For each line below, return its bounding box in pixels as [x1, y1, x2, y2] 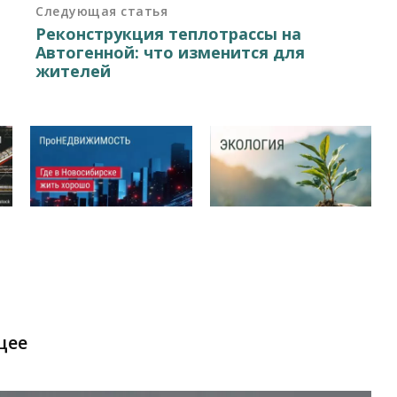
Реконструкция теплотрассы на [35, 22, 302, 44]
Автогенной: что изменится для [35, 41, 306, 63]
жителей [35, 59, 112, 82]
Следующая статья [35, 2, 168, 19]
